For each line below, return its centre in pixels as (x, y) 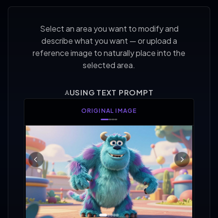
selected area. (109, 65)
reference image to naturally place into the (109, 53)
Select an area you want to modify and (109, 28)
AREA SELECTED (109, 110)
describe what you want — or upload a (109, 40)
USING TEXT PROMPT (111, 92)
